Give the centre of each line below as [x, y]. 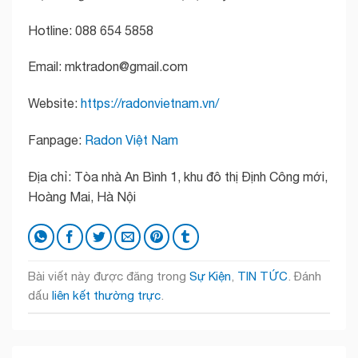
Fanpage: [56, 140]
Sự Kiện [210, 276]
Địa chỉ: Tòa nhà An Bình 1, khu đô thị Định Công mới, [178, 176]
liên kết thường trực [106, 296]
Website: [54, 103]
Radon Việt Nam [131, 140]
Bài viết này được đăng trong [109, 276]
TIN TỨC [263, 276]
